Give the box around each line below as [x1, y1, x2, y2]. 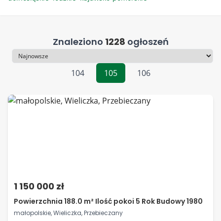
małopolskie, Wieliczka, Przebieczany [14, 209, 123, 217]
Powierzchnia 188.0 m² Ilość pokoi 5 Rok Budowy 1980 [14, 196, 203, 206]
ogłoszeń [125, 36, 169, 48]
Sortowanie [7, 56, 50, 67]
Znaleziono [52, 36, 105, 48]
